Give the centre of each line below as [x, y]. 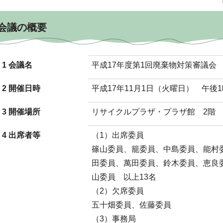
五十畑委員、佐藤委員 [131, 205]
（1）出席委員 [118, 135]
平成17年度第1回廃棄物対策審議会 [154, 65]
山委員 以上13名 [124, 177]
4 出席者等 [21, 135]
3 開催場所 [21, 112]
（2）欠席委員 [118, 191]
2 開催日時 [21, 88]
